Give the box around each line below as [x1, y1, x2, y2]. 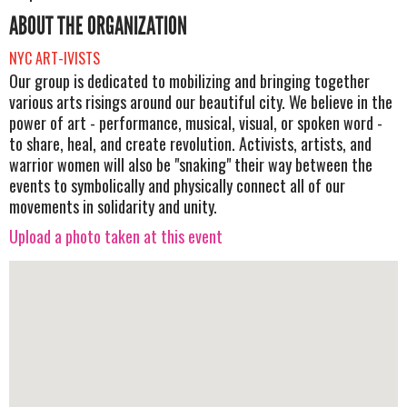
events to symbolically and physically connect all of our [9, 173, 345, 197]
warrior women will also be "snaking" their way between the [9, 152, 372, 176]
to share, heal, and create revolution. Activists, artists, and [9, 131, 372, 155]
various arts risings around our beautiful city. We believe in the [9, 89, 392, 114]
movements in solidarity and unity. [9, 194, 217, 218]
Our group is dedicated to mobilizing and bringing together [9, 68, 370, 93]
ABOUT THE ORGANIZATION [9, 10, 187, 42]
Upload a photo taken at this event [9, 224, 223, 249]
